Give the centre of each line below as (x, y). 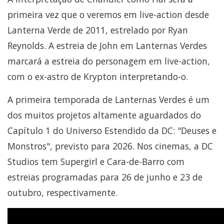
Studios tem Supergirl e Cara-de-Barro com (96, 162)
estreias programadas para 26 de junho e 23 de (105, 177)
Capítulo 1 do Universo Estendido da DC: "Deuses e (112, 131)
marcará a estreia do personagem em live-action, (109, 61)
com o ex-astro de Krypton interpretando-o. (98, 77)
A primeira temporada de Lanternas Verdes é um (108, 100)
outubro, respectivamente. (62, 193)
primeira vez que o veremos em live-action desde (108, 15)
